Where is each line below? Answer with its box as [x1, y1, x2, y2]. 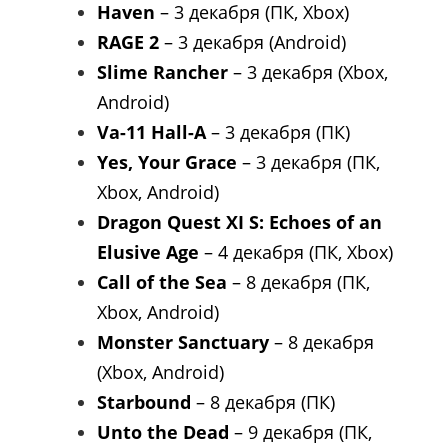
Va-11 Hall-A [97, 120, 211, 145]
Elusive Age [97, 240, 199, 265]
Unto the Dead [97, 420, 229, 445]
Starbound [97, 390, 191, 415]
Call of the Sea [97, 270, 227, 295]
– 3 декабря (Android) [159, 30, 346, 55]
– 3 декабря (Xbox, [228, 60, 388, 85]
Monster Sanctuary [97, 330, 269, 355]
